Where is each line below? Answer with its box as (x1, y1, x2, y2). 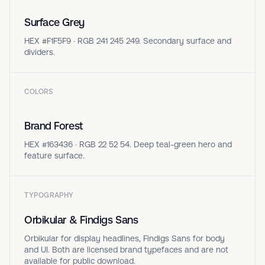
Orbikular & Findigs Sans (24, 213, 138, 226)
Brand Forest (24, 119, 83, 132)
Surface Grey (24, 15, 85, 28)
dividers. (24, 47, 55, 57)
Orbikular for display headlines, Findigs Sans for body (24, 233, 225, 243)
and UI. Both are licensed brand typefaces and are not (24, 244, 228, 254)
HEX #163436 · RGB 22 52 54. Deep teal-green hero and (24, 139, 232, 149)
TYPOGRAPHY (24, 190, 74, 199)
